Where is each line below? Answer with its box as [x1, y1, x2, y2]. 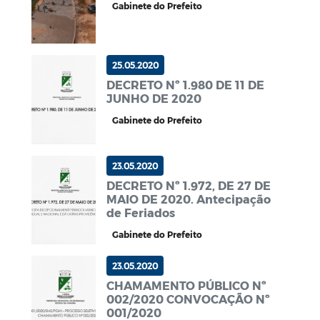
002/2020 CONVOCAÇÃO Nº [106, 292, 270, 306]
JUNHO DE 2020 [106, 91, 201, 105]
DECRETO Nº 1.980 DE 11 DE [106, 77, 264, 91]
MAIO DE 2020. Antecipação [106, 191, 271, 206]
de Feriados [106, 205, 175, 219]
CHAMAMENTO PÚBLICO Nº [106, 279, 266, 293]
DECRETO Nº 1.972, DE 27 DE [106, 178, 271, 192]
